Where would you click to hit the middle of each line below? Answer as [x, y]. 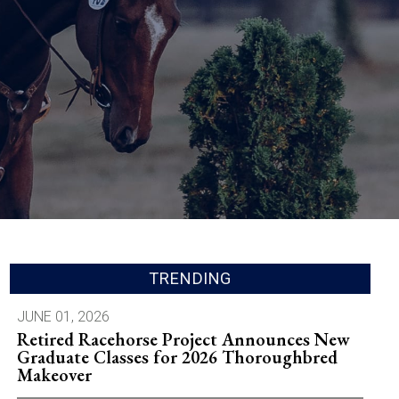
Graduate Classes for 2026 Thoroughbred [177, 358]
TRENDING [190, 279]
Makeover [54, 375]
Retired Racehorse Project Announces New [183, 340]
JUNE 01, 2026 [63, 317]
